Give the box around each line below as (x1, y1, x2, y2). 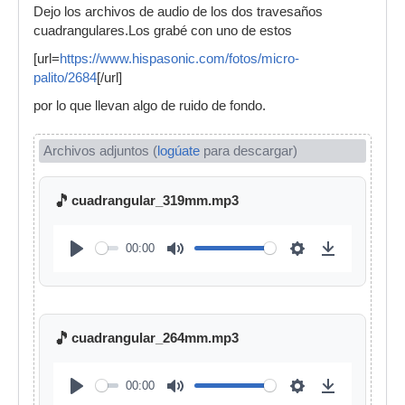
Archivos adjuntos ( (43, 143, 157, 158)
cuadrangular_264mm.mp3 (71, 331, 239, 346)
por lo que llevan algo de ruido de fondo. (33, 98, 266, 113)
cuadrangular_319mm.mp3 (71, 193, 239, 209)
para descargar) (200, 143, 297, 158)
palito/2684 (33, 70, 97, 85)
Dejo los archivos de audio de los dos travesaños (33, 4, 323, 19)
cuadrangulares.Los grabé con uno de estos (33, 23, 292, 38)
